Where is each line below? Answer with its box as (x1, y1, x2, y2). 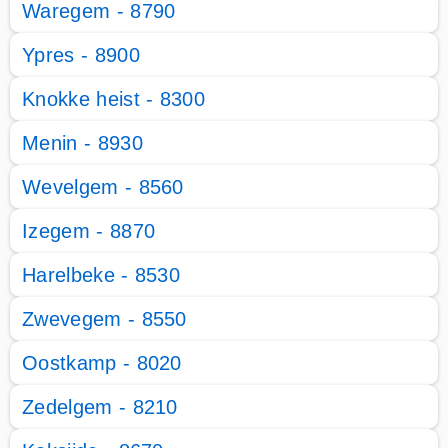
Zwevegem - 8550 (22, 308, 187, 330)
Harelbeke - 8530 (22, 264, 181, 286)
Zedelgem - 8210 (22, 396, 178, 418)
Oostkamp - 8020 (22, 352, 182, 374)
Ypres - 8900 (22, 44, 140, 66)
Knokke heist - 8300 (22, 88, 206, 110)
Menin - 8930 (22, 132, 143, 154)
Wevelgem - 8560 (22, 176, 184, 198)
